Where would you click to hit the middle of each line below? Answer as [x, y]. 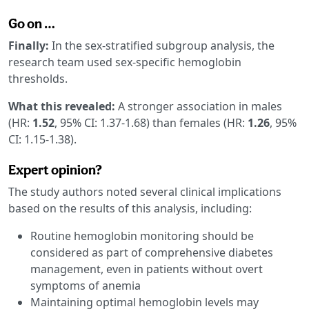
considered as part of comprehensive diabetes [152, 252]
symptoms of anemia [86, 285]
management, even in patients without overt [147, 269]
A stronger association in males [200, 106]
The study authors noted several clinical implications [145, 191]
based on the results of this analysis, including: [130, 208]
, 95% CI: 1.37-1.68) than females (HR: [151, 122]
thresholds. [38, 78]
